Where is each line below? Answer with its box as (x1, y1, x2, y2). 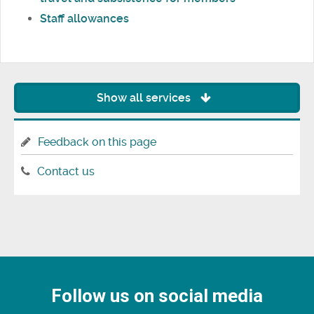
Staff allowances (40, 11, 129, 25)
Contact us (37, 165, 95, 179)
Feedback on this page (38, 135, 156, 149)
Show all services (96, 90, 193, 104)
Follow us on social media (51, 285, 263, 307)
